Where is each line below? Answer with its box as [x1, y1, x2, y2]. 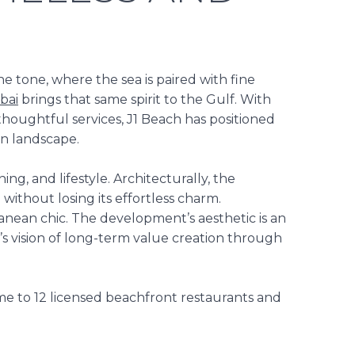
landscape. [9, 131, 79, 147]
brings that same [18, 91, 131, 107]
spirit [131, 91, 161, 107]
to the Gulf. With [161, 91, 271, 107]
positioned [206, 111, 275, 127]
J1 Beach [127, 111, 185, 127]
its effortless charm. [98, 190, 221, 206]
